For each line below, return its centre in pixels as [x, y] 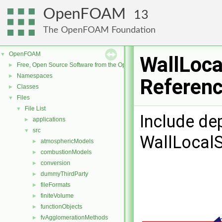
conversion [55, 163]
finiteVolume [57, 196]
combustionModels [66, 152]
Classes [28, 87]
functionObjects [61, 207]
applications [49, 119]
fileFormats [55, 185]
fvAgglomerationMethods [74, 218]
